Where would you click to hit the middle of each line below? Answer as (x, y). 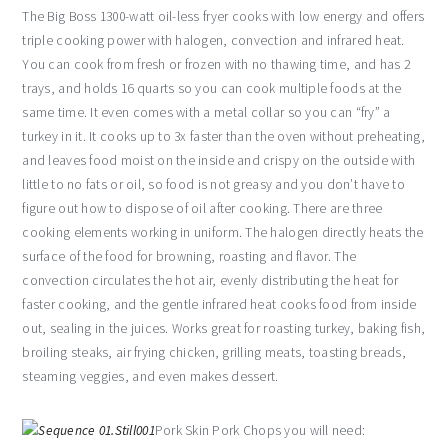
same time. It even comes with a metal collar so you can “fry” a (206, 113)
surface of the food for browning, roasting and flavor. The (189, 257)
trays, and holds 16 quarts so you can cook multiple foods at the (212, 89)
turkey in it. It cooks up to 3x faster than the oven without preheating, (223, 137)
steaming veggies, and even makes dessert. (150, 377)
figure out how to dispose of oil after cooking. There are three (202, 209)
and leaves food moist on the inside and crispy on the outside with (219, 161)
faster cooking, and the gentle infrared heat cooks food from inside (219, 305)
